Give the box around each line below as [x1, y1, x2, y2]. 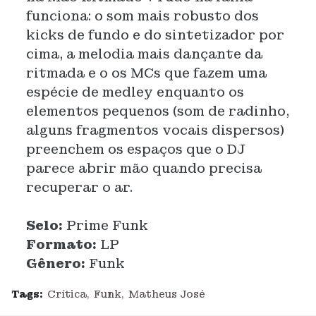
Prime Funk [66, 217, 148, 233]
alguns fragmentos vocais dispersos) [25, 122, 284, 138]
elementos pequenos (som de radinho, [25, 103, 289, 119]
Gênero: [25, 255, 85, 272]
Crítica [47, 288, 87, 300]
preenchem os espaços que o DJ [25, 141, 245, 157]
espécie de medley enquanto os [25, 84, 244, 100]
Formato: [25, 236, 97, 253]
